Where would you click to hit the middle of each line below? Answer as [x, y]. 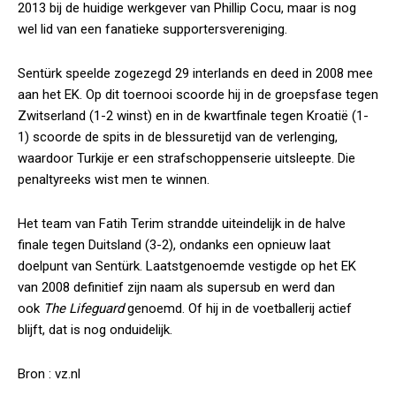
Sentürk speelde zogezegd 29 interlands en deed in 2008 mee [195, 73]
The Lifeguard [84, 308]
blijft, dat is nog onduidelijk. [95, 330]
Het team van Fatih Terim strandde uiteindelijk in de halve [182, 224]
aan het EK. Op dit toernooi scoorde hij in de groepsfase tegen [198, 95]
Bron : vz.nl [49, 374]
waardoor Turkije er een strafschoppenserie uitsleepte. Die [187, 158]
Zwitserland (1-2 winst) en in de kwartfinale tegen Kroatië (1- [193, 116]
